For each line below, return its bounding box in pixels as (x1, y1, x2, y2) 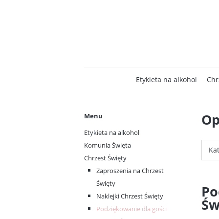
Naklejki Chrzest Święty (96, 192, 163, 200)
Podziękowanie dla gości (96, 204, 167, 213)
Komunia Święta (84, 141, 131, 150)
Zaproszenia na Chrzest (96, 166, 164, 175)
